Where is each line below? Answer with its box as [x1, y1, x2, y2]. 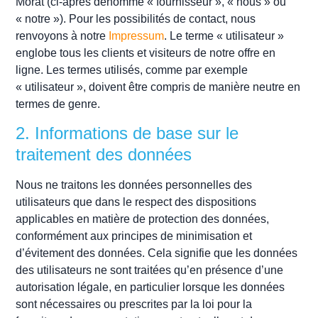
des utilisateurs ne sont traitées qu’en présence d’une [16, 264, 284, 277]
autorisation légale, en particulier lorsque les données [16, 281, 285, 294]
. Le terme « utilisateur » [164, 29, 285, 42]
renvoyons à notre [16, 29, 109, 42]
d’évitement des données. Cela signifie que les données [16, 247, 298, 260]
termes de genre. [16, 97, 101, 110]
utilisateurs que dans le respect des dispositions [16, 196, 257, 209]
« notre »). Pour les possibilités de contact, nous [16, 12, 256, 25]
